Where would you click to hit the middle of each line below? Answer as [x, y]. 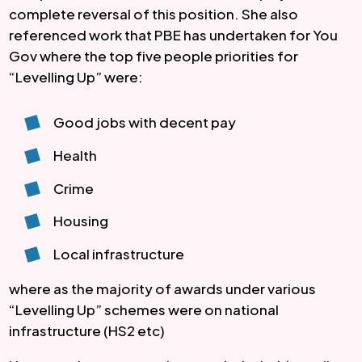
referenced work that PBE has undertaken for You [173, 34]
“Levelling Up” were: [76, 76]
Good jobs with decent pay [145, 122]
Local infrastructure [119, 253]
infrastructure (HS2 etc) [87, 330]
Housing [81, 221]
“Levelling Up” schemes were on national [144, 309]
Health [76, 156]
